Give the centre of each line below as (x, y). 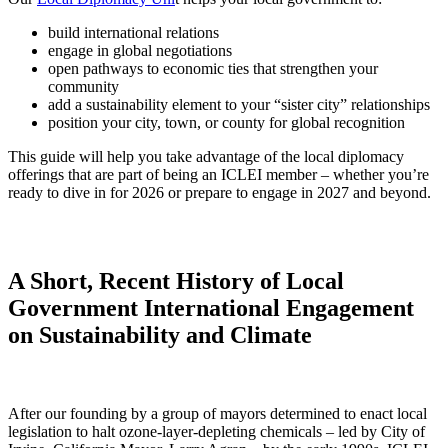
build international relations (133, 32)
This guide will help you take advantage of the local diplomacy (206, 156)
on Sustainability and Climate (160, 334)
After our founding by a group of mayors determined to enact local (217, 414)
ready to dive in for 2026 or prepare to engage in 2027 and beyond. (219, 192)
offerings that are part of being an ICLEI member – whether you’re (218, 174)
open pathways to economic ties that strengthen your (213, 68)
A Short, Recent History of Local (176, 280)
